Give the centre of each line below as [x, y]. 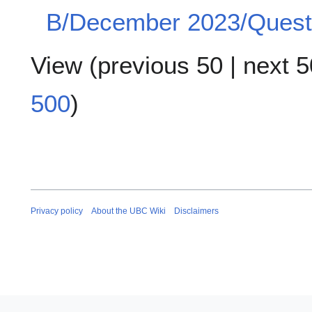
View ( [64, 65]
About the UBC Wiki [128, 211]
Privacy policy [57, 211]
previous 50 [160, 65]
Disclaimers [196, 211]
